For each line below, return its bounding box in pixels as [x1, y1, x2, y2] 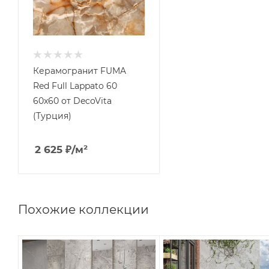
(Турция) [33, 110, 71, 122]
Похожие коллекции [18, 202, 149, 217]
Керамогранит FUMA [33, 65, 126, 77]
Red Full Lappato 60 [33, 80, 117, 92]
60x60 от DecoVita [33, 95, 112, 107]
